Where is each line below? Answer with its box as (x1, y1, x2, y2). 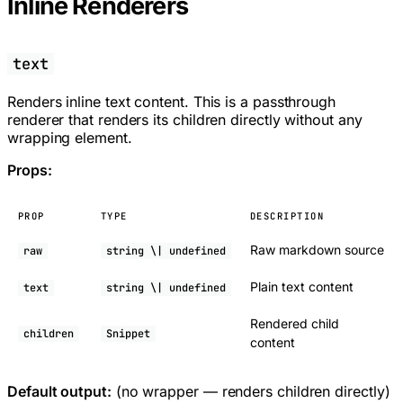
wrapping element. (7, 129, 132, 148)
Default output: (7, 382, 112, 401)
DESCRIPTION (250, 210, 325, 223)
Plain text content (250, 279, 354, 295)
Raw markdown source (250, 242, 384, 258)
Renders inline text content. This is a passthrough (7, 93, 336, 112)
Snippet (106, 327, 150, 342)
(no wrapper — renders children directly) (111, 382, 390, 401)
